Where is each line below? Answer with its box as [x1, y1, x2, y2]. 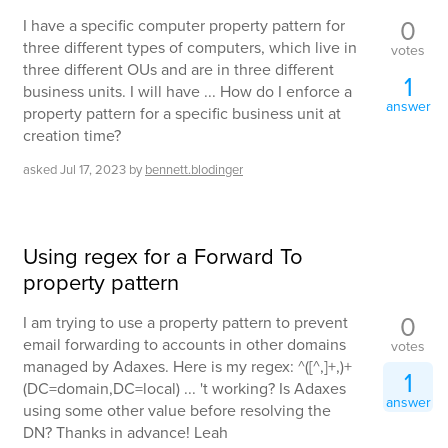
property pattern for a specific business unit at [23, 102, 341, 125]
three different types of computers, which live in [23, 36, 357, 59]
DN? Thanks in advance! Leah [23, 420, 228, 443]
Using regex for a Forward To [23, 239, 303, 271]
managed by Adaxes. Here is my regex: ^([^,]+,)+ [23, 354, 352, 377]
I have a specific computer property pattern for [23, 14, 345, 37]
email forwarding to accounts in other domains [23, 332, 346, 355]
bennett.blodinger [145, 160, 243, 179]
